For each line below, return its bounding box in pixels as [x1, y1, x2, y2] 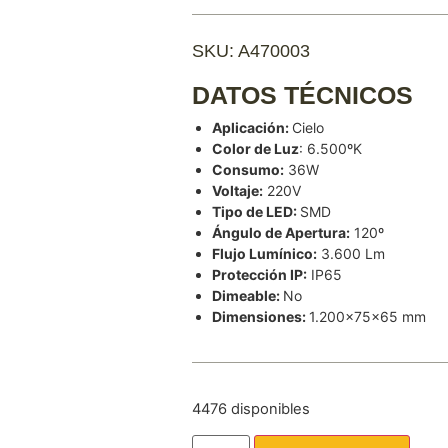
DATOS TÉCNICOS [192, 81, 413, 110]
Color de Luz [212, 140, 299, 158]
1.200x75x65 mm [309, 308, 426, 326]
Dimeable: [212, 287, 283, 305]
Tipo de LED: [212, 203, 300, 221]
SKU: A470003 [192, 41, 310, 62]
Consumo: [212, 161, 284, 179]
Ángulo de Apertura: [212, 224, 350, 242]
